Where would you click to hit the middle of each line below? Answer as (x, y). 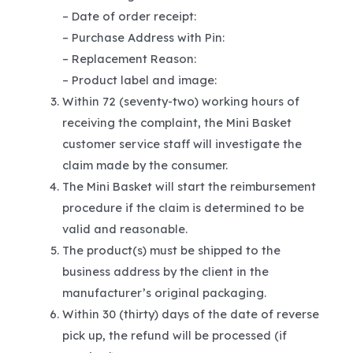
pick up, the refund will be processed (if (174, 336)
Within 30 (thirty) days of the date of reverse (190, 314)
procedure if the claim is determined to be (183, 208)
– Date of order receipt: (129, 17)
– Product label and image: (139, 80)
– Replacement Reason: (129, 59)
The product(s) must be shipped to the (171, 251)
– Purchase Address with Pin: (143, 38)
